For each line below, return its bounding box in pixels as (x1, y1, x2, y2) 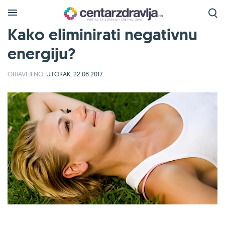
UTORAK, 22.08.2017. (45, 70, 103, 78)
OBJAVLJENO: (8, 70, 45, 78)
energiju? (8, 43, 75, 64)
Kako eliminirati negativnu (8, 24, 197, 45)
